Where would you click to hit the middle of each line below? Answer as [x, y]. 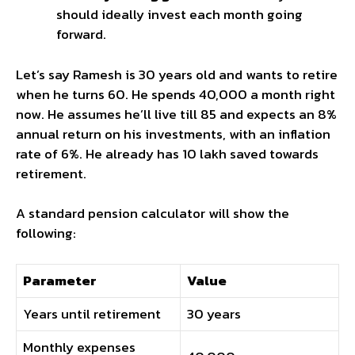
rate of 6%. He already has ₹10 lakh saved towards [167, 153]
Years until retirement [92, 313]
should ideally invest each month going [179, 15]
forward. [81, 34]
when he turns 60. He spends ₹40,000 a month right [176, 94]
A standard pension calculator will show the [153, 214]
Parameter [60, 280]
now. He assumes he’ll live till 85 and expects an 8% [176, 114]
